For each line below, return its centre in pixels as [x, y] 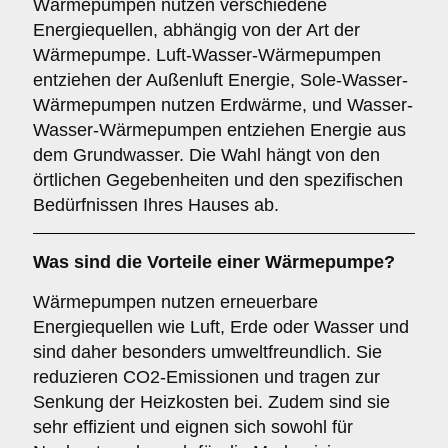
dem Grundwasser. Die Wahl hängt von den [206, 155]
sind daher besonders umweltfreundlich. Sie [207, 352]
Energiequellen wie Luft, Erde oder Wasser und [221, 327]
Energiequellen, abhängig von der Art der [196, 30]
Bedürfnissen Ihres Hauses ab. [156, 205]
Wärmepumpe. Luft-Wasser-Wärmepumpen [207, 55]
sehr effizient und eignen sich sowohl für [193, 427]
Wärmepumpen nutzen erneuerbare [175, 302]
